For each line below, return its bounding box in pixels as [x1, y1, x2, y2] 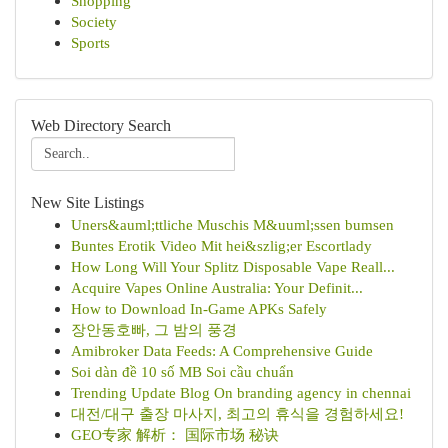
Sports [71, 34, 110, 51]
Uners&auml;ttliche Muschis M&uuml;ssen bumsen [71, 216, 394, 233]
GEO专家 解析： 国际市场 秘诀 [71, 426, 279, 443]
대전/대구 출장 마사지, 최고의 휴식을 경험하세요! [71, 405, 404, 422]
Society [71, 13, 117, 30]
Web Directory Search [31, 117, 171, 134]
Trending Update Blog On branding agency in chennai [71, 384, 411, 401]
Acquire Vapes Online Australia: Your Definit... [71, 279, 363, 296]
